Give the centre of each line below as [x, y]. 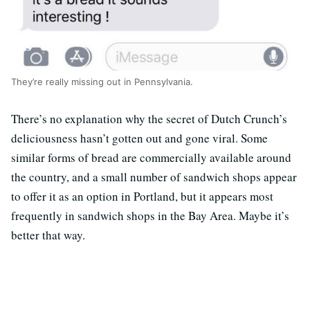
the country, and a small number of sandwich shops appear [154, 176]
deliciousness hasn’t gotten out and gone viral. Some [139, 138]
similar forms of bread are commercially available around [151, 157]
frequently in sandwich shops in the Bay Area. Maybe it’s [150, 215]
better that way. [48, 235]
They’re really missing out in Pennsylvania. [102, 81]
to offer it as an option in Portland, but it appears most [142, 196]
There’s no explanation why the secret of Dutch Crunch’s [149, 118]
